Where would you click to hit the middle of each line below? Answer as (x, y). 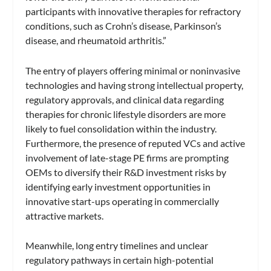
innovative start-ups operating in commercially (122, 201)
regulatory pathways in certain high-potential (120, 260)
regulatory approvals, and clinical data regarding (125, 99)
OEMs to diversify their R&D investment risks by (126, 172)
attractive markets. (65, 215)
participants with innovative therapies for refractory (133, 11)
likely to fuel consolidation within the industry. (121, 128)
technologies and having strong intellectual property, (135, 85)
